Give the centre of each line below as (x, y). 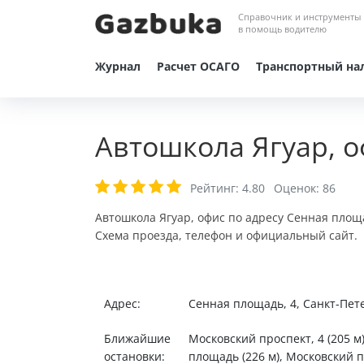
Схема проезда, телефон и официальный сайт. (226, 235)
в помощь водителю (283, 29)
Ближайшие (137, 338)
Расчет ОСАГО (198, 66)
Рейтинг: (216, 188)
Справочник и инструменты (300, 17)
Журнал (118, 66)
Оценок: (297, 188)
